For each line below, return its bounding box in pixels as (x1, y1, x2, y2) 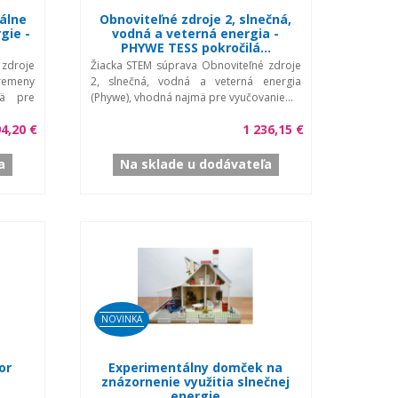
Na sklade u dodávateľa (119, 155, 272, 172)
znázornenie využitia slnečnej (101, 372, 290, 390)
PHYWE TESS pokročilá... (120, 38, 271, 56)
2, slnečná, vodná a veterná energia (90, 73, 301, 89)
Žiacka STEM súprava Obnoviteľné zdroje (90, 57, 301, 73)
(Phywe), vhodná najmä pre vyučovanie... (90, 89, 293, 105)
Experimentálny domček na (108, 358, 283, 376)
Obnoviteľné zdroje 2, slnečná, (99, 10, 291, 28)
